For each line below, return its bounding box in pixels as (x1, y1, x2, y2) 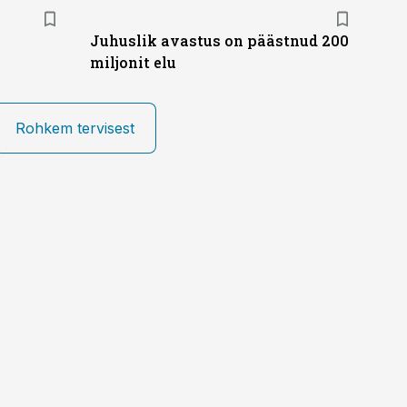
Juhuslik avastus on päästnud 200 (89, 31, 349, 50)
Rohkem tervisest (15, 119, 134, 137)
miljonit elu (89, 53, 176, 72)
